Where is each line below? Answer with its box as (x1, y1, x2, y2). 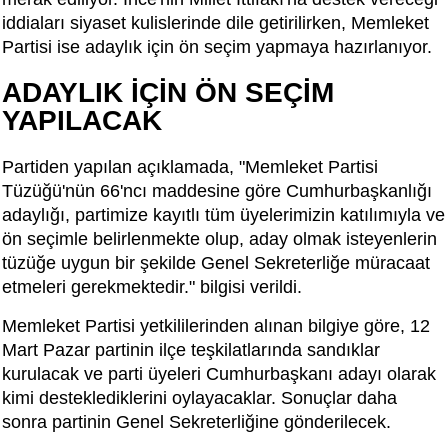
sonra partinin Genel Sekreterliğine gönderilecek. (2, 412, 391, 433)
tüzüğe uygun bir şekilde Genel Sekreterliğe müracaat (2, 253, 430, 274)
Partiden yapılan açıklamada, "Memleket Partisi (2, 157, 378, 178)
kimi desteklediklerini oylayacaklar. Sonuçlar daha (2, 388, 397, 409)
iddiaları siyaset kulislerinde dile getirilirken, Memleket (2, 13, 429, 34)
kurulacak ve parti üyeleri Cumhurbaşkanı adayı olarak (2, 364, 436, 385)
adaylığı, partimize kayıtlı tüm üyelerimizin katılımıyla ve (2, 205, 445, 226)
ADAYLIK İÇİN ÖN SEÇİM (2, 77, 334, 109)
